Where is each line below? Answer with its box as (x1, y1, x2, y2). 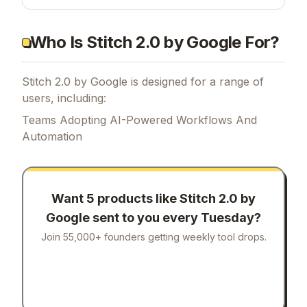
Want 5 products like (51, 236, 180, 251)
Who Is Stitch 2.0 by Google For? (30, 77, 280, 97)
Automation (22, 174, 82, 188)
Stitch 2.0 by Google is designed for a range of (22, 119, 264, 134)
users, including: (22, 136, 106, 150)
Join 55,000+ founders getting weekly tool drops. (40, 276, 267, 288)
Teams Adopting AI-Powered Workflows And (22, 158, 257, 172)
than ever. (36, 25, 82, 38)
